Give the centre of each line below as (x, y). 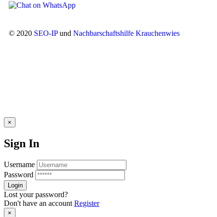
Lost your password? (36, 194)
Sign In (22, 143)
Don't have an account (39, 203)
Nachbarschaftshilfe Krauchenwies (126, 33)
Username (19, 164)
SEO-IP (46, 33)
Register (87, 203)
